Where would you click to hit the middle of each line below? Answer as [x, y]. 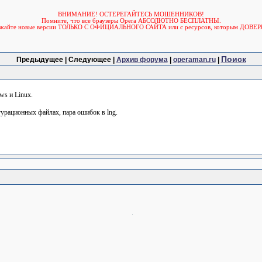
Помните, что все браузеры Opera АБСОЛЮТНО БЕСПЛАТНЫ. [131, 21]
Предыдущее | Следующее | [66, 60]
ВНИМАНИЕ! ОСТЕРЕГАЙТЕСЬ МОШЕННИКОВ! [131, 14]
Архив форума [142, 60]
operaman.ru [194, 60]
